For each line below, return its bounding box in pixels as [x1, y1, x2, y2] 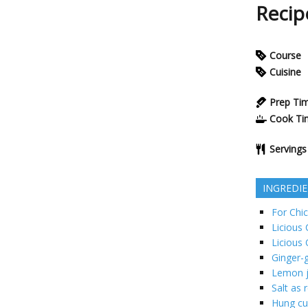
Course [269, 49, 301, 62]
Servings [269, 142, 307, 155]
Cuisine [269, 65, 301, 78]
